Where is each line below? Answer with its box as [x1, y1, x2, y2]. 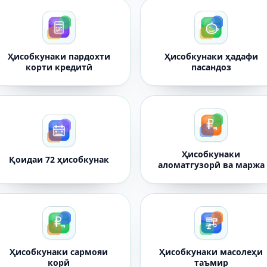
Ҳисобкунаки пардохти [7, 51, 110, 62]
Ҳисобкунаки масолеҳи [159, 246, 263, 257]
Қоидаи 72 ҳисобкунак [8, 154, 109, 165]
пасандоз [191, 61, 231, 73]
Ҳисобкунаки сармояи [10, 246, 108, 257]
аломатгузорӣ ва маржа [157, 159, 265, 170]
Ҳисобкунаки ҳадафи [164, 51, 258, 62]
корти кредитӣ [25, 61, 92, 73]
